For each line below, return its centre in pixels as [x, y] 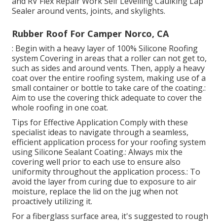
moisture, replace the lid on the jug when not [95, 192]
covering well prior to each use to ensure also [96, 162]
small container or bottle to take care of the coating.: [109, 88]
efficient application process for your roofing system [109, 142]
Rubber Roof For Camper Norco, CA [90, 34]
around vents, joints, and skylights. [100, 11]
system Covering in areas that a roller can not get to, [109, 58]
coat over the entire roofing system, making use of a [109, 78]
